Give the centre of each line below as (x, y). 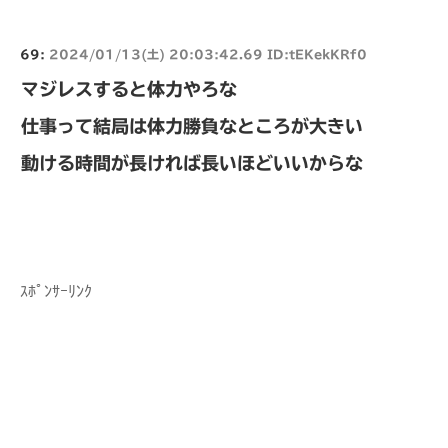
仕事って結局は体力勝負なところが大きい (192, 125)
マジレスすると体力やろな (129, 88)
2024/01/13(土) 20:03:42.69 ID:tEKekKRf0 (208, 53)
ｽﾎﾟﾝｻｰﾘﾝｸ (56, 291)
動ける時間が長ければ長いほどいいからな (192, 162)
